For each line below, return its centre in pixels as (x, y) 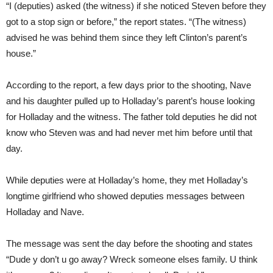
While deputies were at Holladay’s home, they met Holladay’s (127, 180)
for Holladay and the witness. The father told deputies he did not (131, 117)
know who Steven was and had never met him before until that (129, 133)
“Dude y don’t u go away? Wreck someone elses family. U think (132, 260)
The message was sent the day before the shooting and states (129, 244)
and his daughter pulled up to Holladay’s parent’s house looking (130, 101)
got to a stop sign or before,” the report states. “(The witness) (126, 22)
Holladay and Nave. (45, 212)
